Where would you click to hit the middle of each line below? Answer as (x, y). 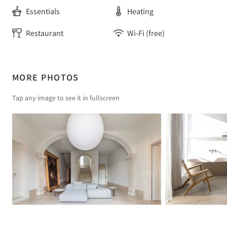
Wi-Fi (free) (145, 33)
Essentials (42, 11)
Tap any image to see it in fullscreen (66, 98)
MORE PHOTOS (46, 78)
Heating (140, 11)
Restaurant (44, 33)
